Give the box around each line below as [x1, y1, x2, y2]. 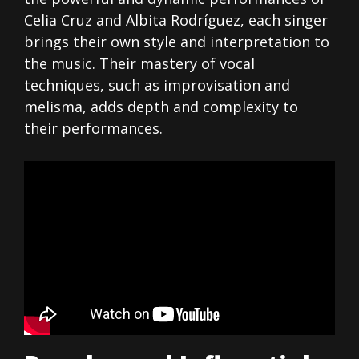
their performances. [24, 119, 163, 139]
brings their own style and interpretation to [24, 32, 329, 52]
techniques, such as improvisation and [24, 75, 290, 95]
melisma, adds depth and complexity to [24, 97, 298, 117]
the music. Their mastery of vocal [24, 54, 255, 74]
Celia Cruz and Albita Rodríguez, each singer [24, 10, 328, 30]
